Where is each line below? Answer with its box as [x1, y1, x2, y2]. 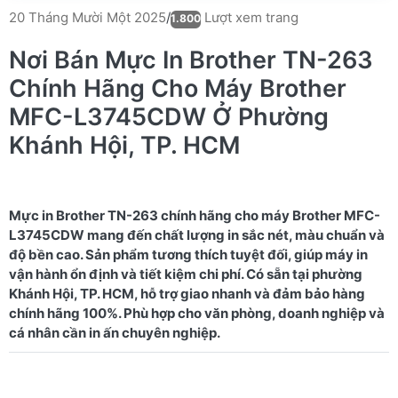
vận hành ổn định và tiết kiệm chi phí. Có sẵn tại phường [9, 265, 362, 283]
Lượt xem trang [201, 8, 298, 26]
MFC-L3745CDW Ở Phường [9, 101, 329, 131]
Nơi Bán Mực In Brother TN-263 [9, 44, 373, 75]
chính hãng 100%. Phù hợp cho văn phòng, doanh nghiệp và [9, 304, 385, 322]
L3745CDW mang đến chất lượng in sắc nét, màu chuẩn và [9, 226, 385, 243]
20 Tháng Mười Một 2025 [9, 9, 166, 26]
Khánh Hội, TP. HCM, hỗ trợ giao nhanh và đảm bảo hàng [9, 284, 365, 302]
